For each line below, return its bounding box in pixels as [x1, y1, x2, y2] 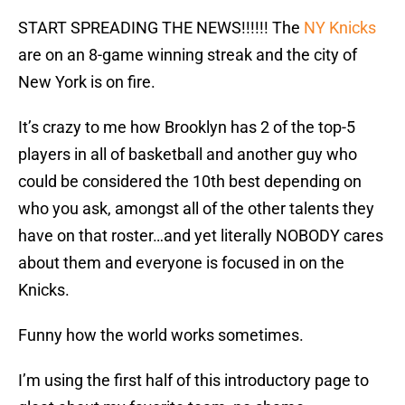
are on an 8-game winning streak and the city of [18, 45, 357, 65]
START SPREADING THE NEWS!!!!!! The [18, 18, 304, 38]
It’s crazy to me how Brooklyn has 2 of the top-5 [18, 118, 355, 137]
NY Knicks [304, 18, 376, 38]
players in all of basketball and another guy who [18, 145, 357, 165]
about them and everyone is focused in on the [18, 253, 344, 273]
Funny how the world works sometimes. [18, 325, 304, 345]
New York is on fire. [18, 72, 155, 92]
